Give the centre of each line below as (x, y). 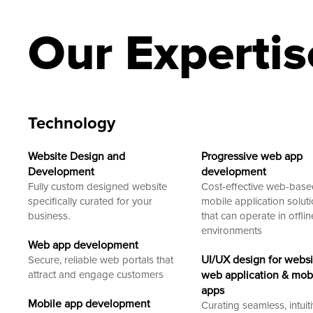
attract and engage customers (96, 274)
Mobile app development (89, 304)
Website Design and (77, 156)
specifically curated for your (90, 201)
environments (232, 230)
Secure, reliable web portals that (101, 260)
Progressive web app (252, 156)
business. (49, 216)
